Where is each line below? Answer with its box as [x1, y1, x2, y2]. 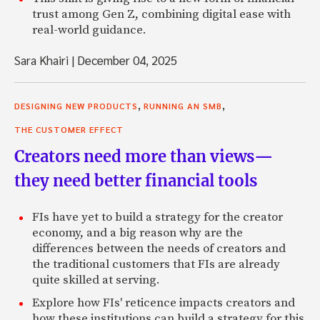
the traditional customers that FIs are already [32, 256, 280, 272]
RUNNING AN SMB [144, 99, 222, 111]
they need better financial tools [14, 170, 257, 191]
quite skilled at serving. [32, 271, 160, 288]
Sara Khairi [14, 51, 71, 68]
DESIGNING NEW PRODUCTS [14, 99, 138, 111]
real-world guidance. [32, 21, 146, 38]
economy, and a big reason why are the [32, 224, 243, 241]
